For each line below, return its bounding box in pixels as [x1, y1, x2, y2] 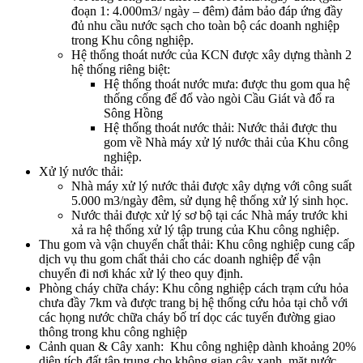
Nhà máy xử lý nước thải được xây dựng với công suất [71, 178, 352, 193]
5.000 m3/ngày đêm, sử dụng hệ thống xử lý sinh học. [71, 193, 348, 207]
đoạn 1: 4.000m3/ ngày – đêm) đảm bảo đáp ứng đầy [71, 3, 343, 18]
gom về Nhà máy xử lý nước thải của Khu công [104, 135, 348, 149]
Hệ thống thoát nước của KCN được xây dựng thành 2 [71, 47, 352, 62]
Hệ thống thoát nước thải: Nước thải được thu [104, 120, 337, 135]
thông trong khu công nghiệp [39, 324, 187, 339]
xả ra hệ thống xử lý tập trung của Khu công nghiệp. [71, 222, 340, 237]
